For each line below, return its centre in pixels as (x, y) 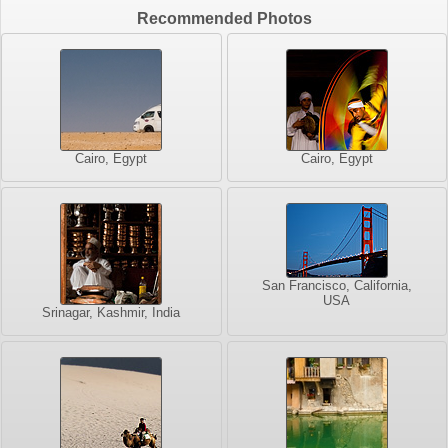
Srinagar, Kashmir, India (111, 313)
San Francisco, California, (336, 286)
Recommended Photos (224, 19)
